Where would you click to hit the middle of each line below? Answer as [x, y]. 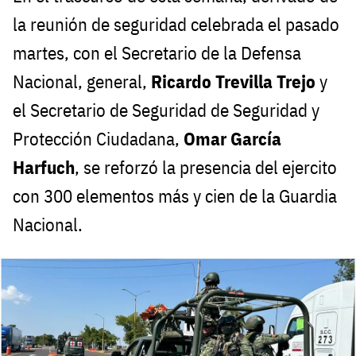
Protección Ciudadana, [98, 139]
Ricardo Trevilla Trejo [233, 82]
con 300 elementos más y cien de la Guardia [175, 196]
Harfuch [44, 168]
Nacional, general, [82, 82]
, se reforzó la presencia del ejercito [206, 168]
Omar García [232, 139]
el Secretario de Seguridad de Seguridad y [166, 110]
